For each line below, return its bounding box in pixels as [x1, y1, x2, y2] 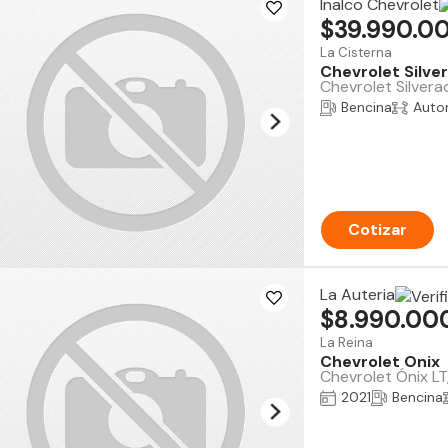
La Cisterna [320, 44, 392, 61]
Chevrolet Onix [320, 351, 440, 372]
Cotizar [348, 219, 407, 240]
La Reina [320, 334, 373, 351]
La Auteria [320, 284, 395, 305]
